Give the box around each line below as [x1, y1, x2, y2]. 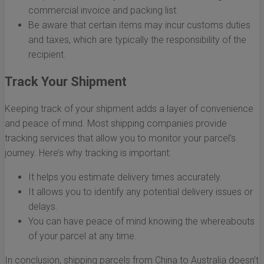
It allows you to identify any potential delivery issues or [28, 186, 253, 198]
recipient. [28, 49, 66, 61]
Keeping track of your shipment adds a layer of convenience [5, 103, 253, 115]
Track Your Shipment [5, 74, 127, 90]
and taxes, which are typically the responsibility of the [28, 34, 246, 46]
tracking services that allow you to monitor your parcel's [5, 133, 236, 144]
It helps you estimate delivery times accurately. [28, 171, 222, 183]
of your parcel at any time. [28, 230, 137, 242]
